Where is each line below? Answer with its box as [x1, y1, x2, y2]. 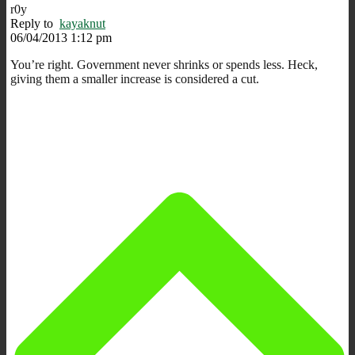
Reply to [10, 16, 59, 30]
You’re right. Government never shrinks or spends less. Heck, [10, 57, 318, 71]
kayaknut [59, 16, 105, 30]
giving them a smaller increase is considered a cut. [10, 71, 259, 86]
